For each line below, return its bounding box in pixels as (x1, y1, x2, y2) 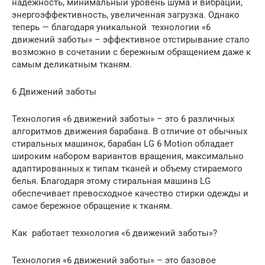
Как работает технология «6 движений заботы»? (12, 228, 217, 239)
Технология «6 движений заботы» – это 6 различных (12, 114, 234, 125)
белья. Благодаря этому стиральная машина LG (12, 176, 211, 187)
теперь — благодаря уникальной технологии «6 (12, 22, 211, 33)
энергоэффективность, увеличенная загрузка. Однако (12, 9, 240, 21)
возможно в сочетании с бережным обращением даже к (12, 47, 251, 58)
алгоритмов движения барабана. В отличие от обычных (12, 126, 247, 137)
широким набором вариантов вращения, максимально (12, 151, 244, 162)
